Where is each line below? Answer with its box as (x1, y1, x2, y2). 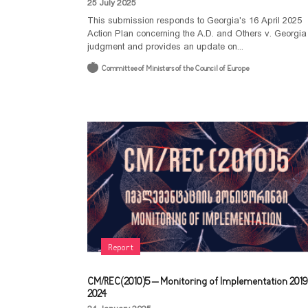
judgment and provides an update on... (87, 41, 243, 52)
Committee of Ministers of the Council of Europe (101, 64, 249, 74)
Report (108, 242, 133, 254)
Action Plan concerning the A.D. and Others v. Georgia (87, 28, 307, 38)
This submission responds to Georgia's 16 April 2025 (87, 15, 302, 25)
